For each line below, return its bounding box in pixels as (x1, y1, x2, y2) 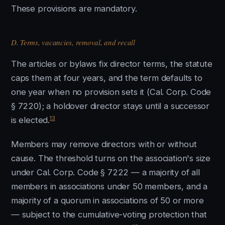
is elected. (11, 115, 50, 125)
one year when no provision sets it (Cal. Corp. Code (11, 87, 211, 97)
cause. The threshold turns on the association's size (11, 153, 211, 163)
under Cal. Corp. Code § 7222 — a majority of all (11, 167, 200, 177)
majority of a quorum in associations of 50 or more (11, 195, 204, 205)
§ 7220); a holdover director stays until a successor (11, 101, 210, 111)
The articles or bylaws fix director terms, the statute (11, 59, 212, 69)
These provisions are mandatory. (11, 4, 137, 14)
